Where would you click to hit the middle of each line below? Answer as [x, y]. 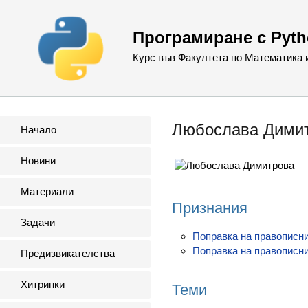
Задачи [38, 222]
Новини [38, 161]
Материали [47, 191]
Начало [38, 130]
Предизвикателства [68, 253]
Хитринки [43, 284]
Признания [210, 208]
